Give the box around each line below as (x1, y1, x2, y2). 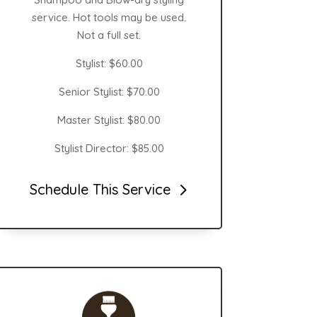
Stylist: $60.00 (75, 56, 143, 70)
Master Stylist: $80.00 (57, 113, 161, 127)
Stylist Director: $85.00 (54, 141, 164, 155)
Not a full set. (77, 28, 142, 42)
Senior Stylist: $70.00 (58, 84, 160, 98)
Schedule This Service (29, 180, 171, 199)
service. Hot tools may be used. (32, 10, 187, 24)
